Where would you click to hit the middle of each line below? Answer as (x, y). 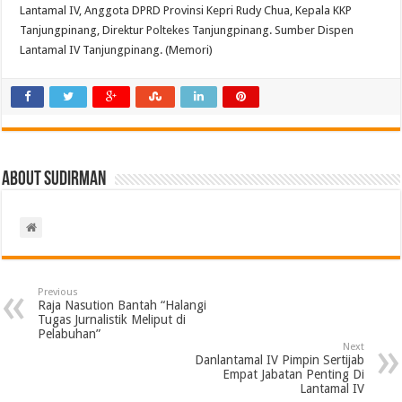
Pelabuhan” (70, 333)
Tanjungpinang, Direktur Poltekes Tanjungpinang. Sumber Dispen (187, 30)
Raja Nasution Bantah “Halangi (122, 305)
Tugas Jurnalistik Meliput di (112, 319)
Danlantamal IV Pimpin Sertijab (279, 359)
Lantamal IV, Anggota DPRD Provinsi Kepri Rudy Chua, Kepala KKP (186, 10)
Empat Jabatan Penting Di (293, 374)
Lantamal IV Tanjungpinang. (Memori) (117, 49)
